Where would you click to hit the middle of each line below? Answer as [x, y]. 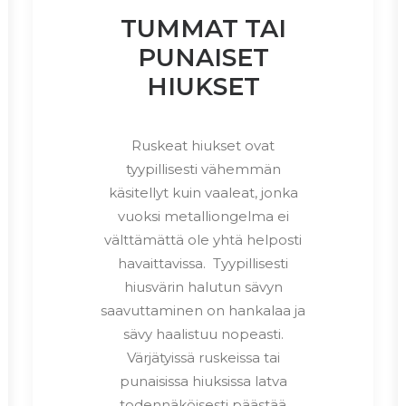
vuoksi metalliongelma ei [203, 216]
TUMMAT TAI [203, 28]
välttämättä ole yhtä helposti [203, 239]
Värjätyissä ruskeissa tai [203, 357]
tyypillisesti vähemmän [203, 169]
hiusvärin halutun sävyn [203, 286]
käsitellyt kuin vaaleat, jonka [203, 192]
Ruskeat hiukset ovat [203, 145]
